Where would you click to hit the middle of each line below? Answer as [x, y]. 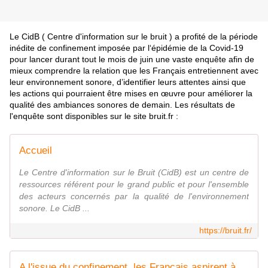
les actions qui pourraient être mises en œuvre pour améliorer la [131, 94]
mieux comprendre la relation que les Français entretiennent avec [134, 71]
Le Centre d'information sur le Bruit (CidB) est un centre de [134, 173]
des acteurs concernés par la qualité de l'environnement [134, 197]
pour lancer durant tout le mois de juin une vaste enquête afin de [132, 60]
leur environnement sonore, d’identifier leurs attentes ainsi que [128, 82]
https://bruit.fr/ [226, 231]
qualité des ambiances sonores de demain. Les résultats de [122, 105]
